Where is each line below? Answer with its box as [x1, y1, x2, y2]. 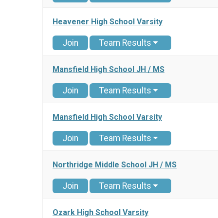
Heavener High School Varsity [53, 17, 163, 27]
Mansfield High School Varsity [53, 112, 162, 122]
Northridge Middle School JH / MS [53, 160, 177, 170]
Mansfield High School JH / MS [53, 65, 164, 74]
